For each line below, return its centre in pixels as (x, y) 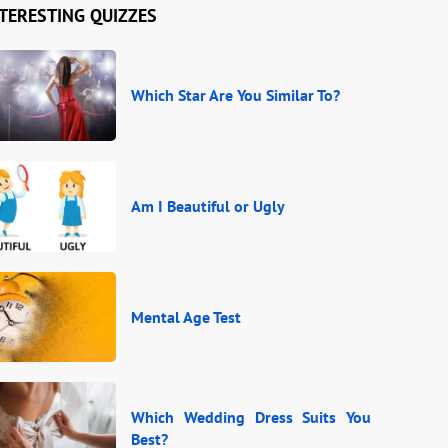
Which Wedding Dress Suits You (251, 416)
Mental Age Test (186, 316)
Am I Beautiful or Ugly (208, 206)
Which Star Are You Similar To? (235, 95)
